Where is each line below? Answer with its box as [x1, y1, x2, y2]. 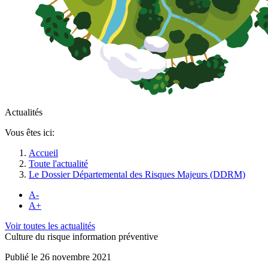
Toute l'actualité [29, 158, 88, 169]
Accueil [29, 147, 58, 158]
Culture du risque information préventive [5, 231, 158, 242]
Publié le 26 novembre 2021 [5, 251, 111, 262]
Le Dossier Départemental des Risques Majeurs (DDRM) [29, 169, 245, 179]
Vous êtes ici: [5, 127, 54, 138]
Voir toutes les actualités [5, 220, 95, 231]
